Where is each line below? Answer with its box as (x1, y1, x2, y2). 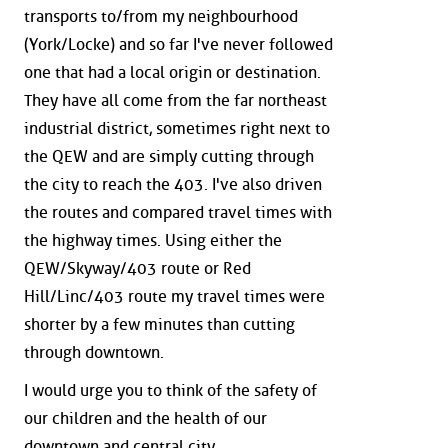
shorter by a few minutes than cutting (24, 314, 295, 334)
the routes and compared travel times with (24, 202, 332, 222)
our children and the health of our (24, 408, 267, 428)
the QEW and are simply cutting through (24, 146, 314, 166)
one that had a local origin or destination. (24, 62, 321, 82)
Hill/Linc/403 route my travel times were (24, 286, 325, 306)
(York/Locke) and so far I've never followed (24, 34, 333, 54)
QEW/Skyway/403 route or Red (24, 258, 251, 278)
